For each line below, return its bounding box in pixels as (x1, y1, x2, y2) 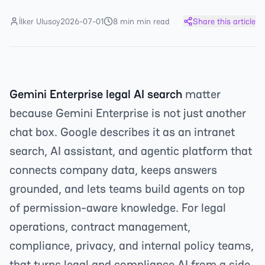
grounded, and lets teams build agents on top (9, 181, 245, 196)
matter (182, 86, 221, 102)
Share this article (193, 16, 256, 27)
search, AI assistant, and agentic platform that (9, 143, 252, 159)
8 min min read (113, 16, 170, 27)
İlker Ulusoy (19, 16, 60, 27)
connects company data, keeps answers (9, 162, 217, 177)
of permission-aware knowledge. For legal (9, 200, 226, 215)
